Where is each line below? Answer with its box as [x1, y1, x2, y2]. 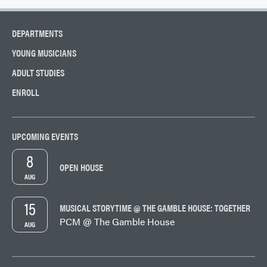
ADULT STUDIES [12, 66, 64, 80]
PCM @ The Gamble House [60, 215, 175, 229]
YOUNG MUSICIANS [12, 46, 76, 60]
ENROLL [12, 85, 39, 100]
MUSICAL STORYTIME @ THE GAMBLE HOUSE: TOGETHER [60, 201, 250, 215]
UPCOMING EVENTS [12, 129, 78, 144]
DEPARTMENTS [12, 26, 63, 41]
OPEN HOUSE [60, 160, 103, 174]
